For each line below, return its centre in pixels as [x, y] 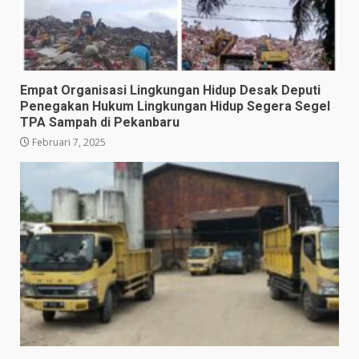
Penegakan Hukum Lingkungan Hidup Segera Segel [175, 106]
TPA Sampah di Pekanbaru [100, 122]
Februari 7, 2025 [68, 142]
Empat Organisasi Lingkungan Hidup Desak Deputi [170, 90]
